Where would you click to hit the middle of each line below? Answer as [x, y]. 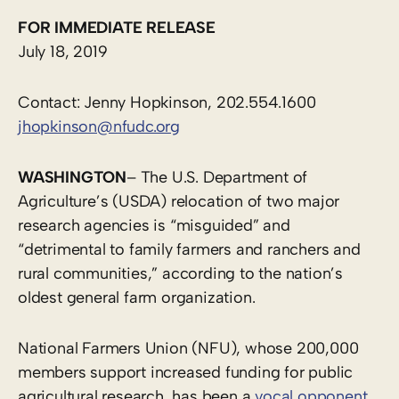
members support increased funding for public [186, 372]
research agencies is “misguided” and [154, 225]
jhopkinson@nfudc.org [99, 126]
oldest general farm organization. [137, 297]
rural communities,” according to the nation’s [180, 273]
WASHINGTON [72, 177]
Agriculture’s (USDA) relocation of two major [179, 201]
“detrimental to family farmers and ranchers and [189, 249]
